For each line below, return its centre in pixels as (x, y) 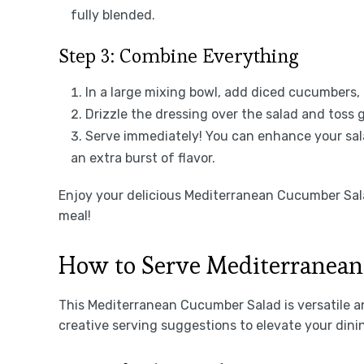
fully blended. (113, 15)
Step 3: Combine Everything (179, 55)
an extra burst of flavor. (143, 158)
